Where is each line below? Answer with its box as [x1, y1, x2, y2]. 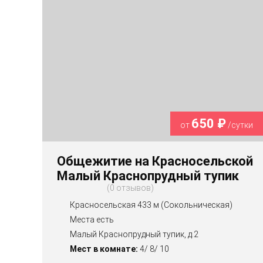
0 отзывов [110, 183, 151, 193]
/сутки [226, 120, 254, 130]
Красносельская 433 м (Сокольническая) [70, 200, 232, 210]
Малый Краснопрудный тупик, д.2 [70, 229, 198, 239]
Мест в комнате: [70, 244, 138, 254]
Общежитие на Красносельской [57, 153, 253, 168]
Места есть [70, 214, 114, 224]
